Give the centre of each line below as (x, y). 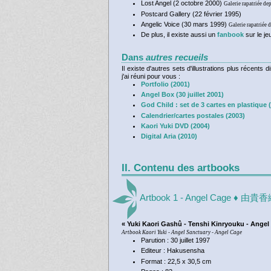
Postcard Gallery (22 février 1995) (191, 14)
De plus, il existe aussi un (179, 35)
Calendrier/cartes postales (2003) (193, 115)
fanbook (230, 35)
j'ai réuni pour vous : (151, 76)
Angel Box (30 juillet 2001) (182, 95)
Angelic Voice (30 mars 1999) (184, 24)
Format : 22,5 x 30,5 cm (176, 261)
